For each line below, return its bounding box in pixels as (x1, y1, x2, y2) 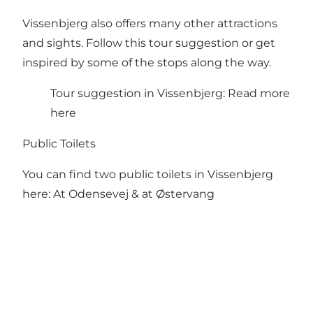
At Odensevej (53, 187, 129, 201)
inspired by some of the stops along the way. (22, 55, 271, 69)
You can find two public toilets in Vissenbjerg (22, 167, 273, 181)
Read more (228, 86, 290, 100)
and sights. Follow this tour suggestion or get (22, 36, 275, 50)
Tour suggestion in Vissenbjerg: (50, 86, 228, 100)
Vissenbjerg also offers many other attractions (22, 16, 277, 30)
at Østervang (142, 187, 214, 201)
